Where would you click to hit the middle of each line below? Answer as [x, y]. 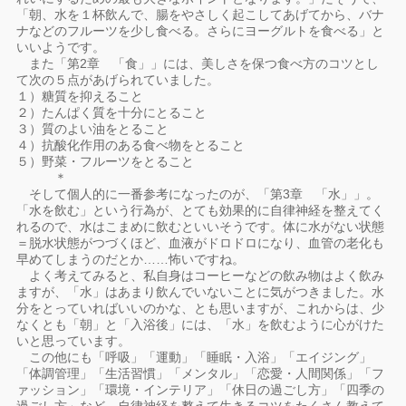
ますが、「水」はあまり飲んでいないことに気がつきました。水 [201, 292]
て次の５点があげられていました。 [118, 80]
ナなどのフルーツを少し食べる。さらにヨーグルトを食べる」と [201, 31]
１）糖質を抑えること [80, 96]
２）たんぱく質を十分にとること [112, 112]
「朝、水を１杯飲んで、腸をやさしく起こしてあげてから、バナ [201, 14]
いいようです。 [61, 47]
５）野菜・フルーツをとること [106, 161]
